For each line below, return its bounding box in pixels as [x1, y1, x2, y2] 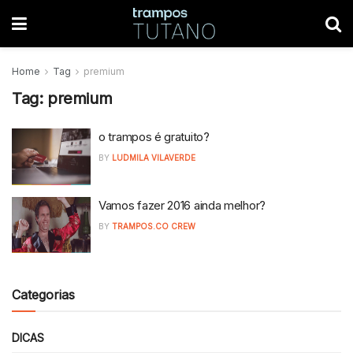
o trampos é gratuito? [98, 129, 210, 144]
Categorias [12, 287, 75, 303]
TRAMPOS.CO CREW [112, 221, 195, 231]
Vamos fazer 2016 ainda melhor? [98, 197, 266, 213]
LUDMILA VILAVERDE [112, 153, 195, 162]
